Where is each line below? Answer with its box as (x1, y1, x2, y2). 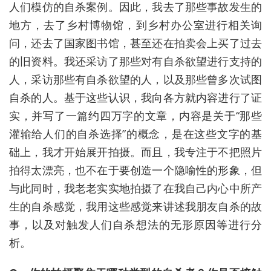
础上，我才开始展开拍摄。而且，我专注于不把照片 (9, 145, 262, 160)
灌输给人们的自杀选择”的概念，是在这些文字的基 (9, 126, 262, 142)
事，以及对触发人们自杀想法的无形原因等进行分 (9, 217, 262, 232)
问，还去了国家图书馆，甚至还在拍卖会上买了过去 (9, 36, 262, 51)
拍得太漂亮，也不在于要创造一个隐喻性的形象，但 (9, 163, 262, 178)
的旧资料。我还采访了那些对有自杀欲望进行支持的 (9, 54, 262, 69)
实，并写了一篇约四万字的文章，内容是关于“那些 (9, 108, 262, 123)
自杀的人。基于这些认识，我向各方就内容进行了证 (9, 90, 262, 105)
